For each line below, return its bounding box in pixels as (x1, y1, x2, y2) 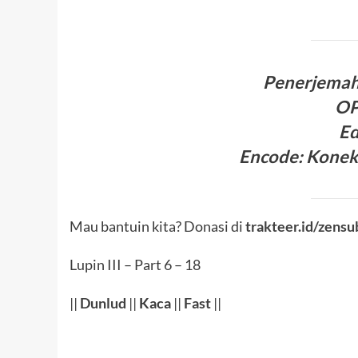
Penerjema (263, 71, 351, 93)
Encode (238, 145, 298, 168)
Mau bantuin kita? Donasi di (70, 217, 245, 235)
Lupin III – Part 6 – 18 (70, 255, 201, 273)
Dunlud (80, 293, 126, 312)
